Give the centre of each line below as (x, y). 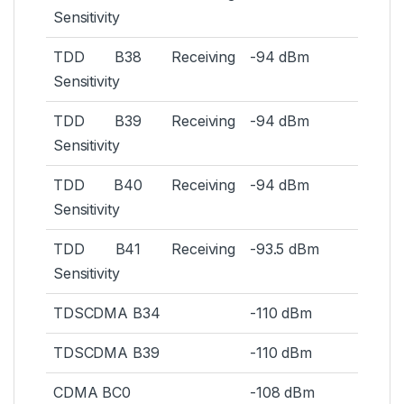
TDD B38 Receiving (144, 57)
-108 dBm (282, 393)
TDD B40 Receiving (144, 185)
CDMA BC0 (92, 393)
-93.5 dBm (285, 249)
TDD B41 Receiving (144, 249)
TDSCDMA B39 (106, 353)
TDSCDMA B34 (107, 313)
